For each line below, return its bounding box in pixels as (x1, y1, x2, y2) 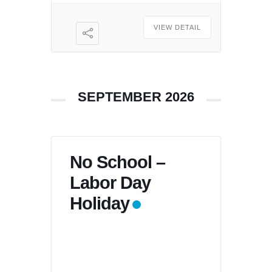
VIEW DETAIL (154, 24, 201, 31)
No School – (70, 152, 165, 172)
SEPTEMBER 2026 (78, 89, 194, 104)
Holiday (70, 194, 129, 213)
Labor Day (70, 173, 151, 192)
